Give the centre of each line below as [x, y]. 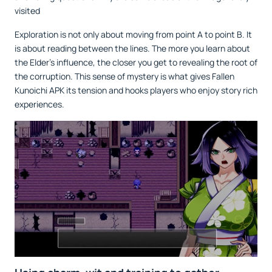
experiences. [39, 104]
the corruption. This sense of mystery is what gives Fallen [124, 76]
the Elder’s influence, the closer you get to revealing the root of [136, 62]
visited [27, 10]
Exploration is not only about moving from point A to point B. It [133, 34]
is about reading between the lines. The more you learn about [132, 48]
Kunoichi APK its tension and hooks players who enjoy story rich [136, 90]
